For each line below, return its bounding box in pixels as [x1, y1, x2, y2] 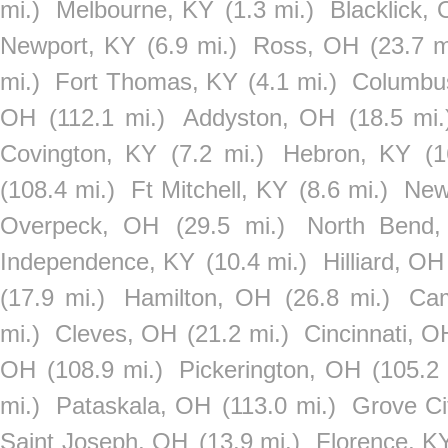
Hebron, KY [283, 140, 411, 167]
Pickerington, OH [179, 356, 361, 383]
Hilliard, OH [322, 248, 445, 275]
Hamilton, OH [124, 284, 272, 311]
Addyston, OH [183, 104, 336, 131]
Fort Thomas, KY [55, 68, 239, 95]
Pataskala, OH [56, 392, 212, 419]
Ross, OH [253, 32, 359, 59]
